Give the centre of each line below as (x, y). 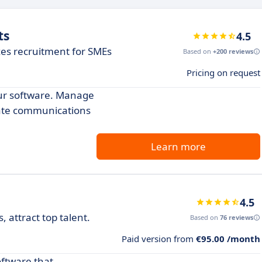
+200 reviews (233, 51)
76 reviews (237, 217)
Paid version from (159, 238)
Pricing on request (223, 72)
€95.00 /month (228, 238)
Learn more (178, 146)
